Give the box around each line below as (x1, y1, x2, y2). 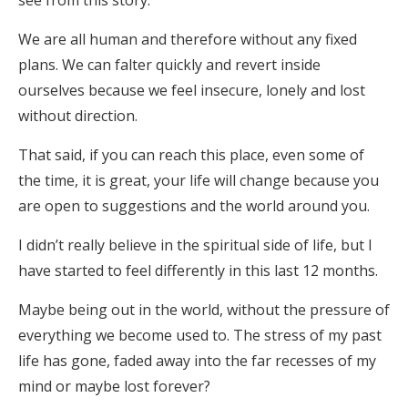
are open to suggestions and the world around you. (18, 196, 370, 216)
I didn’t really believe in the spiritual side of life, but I (18, 235, 372, 255)
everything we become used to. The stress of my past (18, 325, 382, 345)
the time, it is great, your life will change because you (18, 170, 379, 190)
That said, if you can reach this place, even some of (18, 145, 364, 165)
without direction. (18, 106, 138, 126)
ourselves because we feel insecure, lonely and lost (18, 80, 365, 100)
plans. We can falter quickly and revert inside (18, 55, 321, 75)
